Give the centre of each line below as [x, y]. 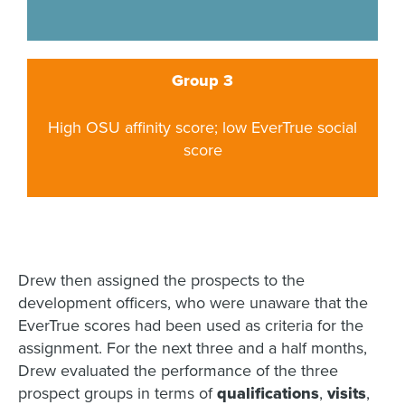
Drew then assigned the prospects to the [161, 280]
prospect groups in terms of [118, 393]
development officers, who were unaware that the [193, 303]
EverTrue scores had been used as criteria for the [191, 325]
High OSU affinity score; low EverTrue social [202, 127]
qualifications [268, 393]
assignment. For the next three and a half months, [193, 348]
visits [347, 393]
